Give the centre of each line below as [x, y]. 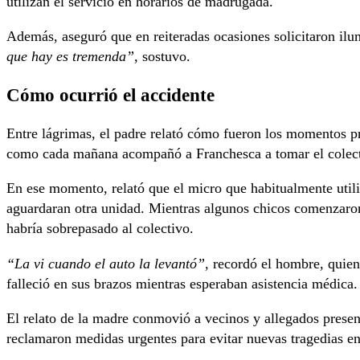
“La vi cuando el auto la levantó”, [108, 263]
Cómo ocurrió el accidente [110, 95]
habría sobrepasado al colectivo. [100, 229]
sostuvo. [164, 57]
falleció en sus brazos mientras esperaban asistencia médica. [182, 283]
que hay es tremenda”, [72, 57]
